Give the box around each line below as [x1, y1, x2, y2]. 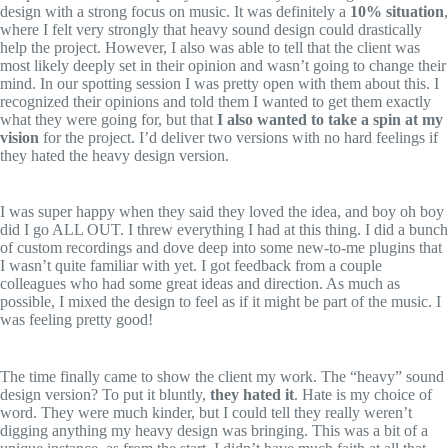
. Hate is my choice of [294, 385, 432, 403]
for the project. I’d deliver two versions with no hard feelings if [39, 129, 438, 147]
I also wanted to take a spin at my [217, 111, 443, 129]
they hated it [210, 385, 294, 403]
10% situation [350, 3, 444, 21]
